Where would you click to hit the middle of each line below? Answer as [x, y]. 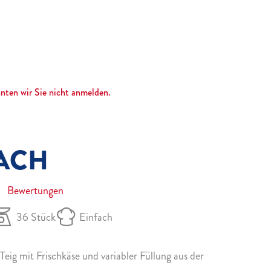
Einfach [96, 217]
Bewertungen [36, 191]
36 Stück [36, 217]
